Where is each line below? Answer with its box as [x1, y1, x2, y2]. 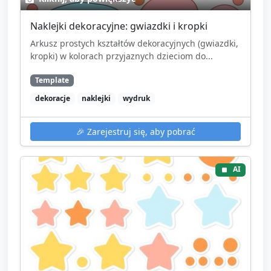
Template [34, 75, 69, 86]
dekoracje [34, 93, 70, 104]
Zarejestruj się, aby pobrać [84, 126, 195, 138]
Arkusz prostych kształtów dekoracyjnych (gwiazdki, [30, 38, 238, 50]
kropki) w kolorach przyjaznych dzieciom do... [30, 50, 213, 62]
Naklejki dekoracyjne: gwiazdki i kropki [30, 19, 207, 33]
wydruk [122, 93, 150, 104]
